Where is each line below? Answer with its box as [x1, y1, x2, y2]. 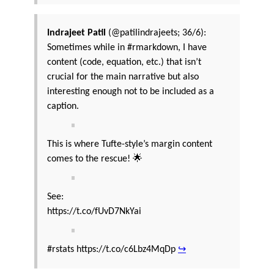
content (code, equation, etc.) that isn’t [47, 57, 201, 68]
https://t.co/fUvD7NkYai [47, 207, 141, 217]
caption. [47, 102, 79, 112]
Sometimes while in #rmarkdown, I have [47, 43, 207, 53]
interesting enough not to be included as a [47, 87, 214, 97]
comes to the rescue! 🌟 [47, 154, 143, 165]
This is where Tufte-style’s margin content [47, 139, 212, 150]
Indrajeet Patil [47, 28, 106, 39]
